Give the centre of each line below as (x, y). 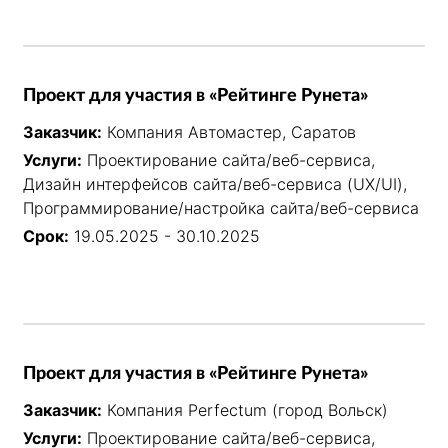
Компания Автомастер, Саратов (231, 132)
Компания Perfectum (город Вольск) (247, 409)
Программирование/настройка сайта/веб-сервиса (221, 208)
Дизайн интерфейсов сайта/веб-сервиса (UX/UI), (215, 184)
